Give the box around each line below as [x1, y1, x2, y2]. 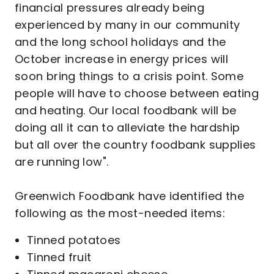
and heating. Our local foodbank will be [15, 103, 237, 118]
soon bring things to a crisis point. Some [15, 68, 244, 84]
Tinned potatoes [27, 232, 121, 248]
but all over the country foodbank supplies [15, 137, 256, 152]
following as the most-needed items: [15, 206, 225, 221]
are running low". [15, 154, 109, 169]
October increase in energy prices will [15, 51, 229, 67]
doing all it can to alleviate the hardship [15, 120, 240, 135]
